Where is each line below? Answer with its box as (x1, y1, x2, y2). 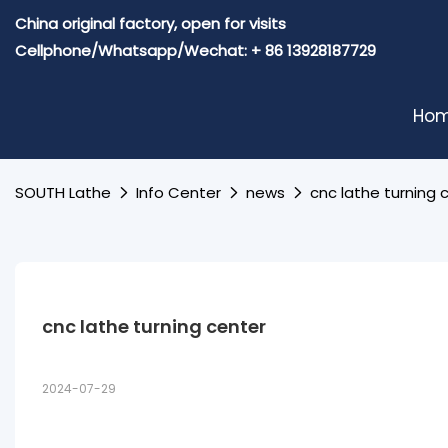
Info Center (136, 182, 221, 203)
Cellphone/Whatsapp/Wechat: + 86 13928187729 (15, 40, 376, 61)
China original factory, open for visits (15, 13, 290, 34)
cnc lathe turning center (41, 313, 266, 339)
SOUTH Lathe (15, 182, 111, 203)
